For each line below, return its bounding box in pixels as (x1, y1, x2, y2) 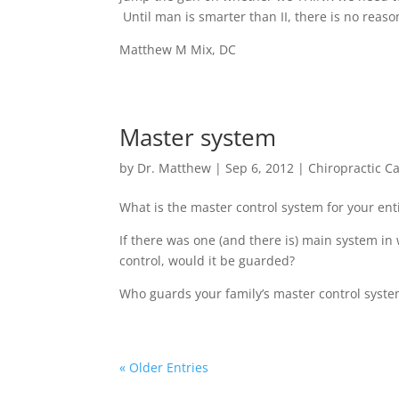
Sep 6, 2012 (225, 159, 295, 176)
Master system (119, 121, 277, 153)
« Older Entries (119, 359, 209, 376)
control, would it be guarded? (119, 252, 296, 269)
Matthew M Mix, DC (119, 41, 237, 58)
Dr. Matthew (137, 159, 212, 176)
